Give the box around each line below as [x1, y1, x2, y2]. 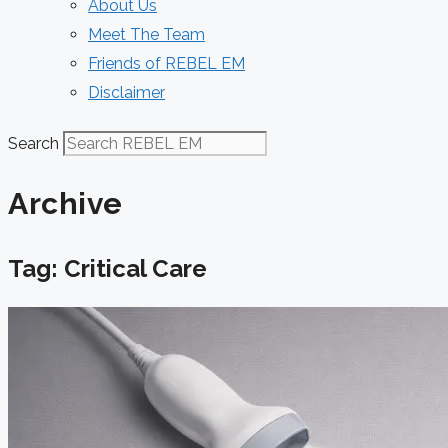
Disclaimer [88, 83, 165, 102]
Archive [8, 185, 123, 221]
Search [8, 134, 59, 153]
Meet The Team [88, 25, 205, 44]
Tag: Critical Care [8, 253, 207, 283]
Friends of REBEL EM [88, 54, 245, 73]
